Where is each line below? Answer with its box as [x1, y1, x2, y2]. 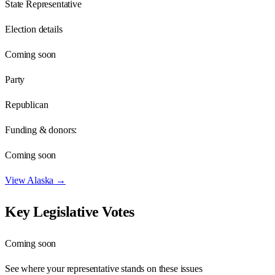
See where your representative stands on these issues [5, 263, 203, 274]
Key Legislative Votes [5, 203, 134, 220]
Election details [5, 23, 63, 34]
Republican [5, 99, 48, 110]
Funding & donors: [5, 124, 77, 135]
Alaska [27, 174, 54, 185]
